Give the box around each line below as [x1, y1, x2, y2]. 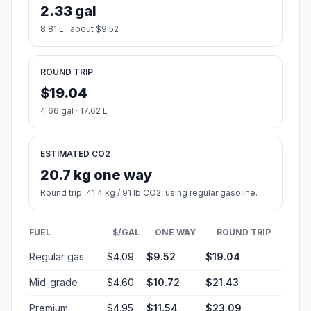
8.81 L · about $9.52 [40, 24, 119, 35]
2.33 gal [40, 3, 96, 20]
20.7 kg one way [40, 167, 152, 184]
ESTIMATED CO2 [40, 149, 110, 160]
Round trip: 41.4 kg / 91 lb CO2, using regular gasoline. [40, 187, 258, 199]
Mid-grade [29, 276, 78, 289]
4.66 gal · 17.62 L [40, 106, 108, 117]
